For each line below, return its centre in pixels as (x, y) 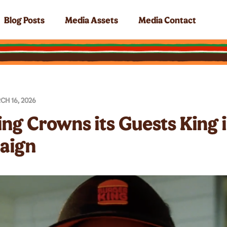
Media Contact (167, 20)
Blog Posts (24, 20)
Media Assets (91, 20)
